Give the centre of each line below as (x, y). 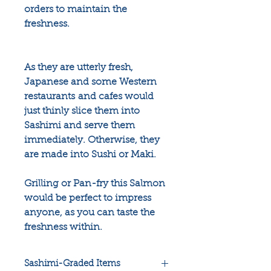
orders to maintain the (76, 10)
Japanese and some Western (90, 83)
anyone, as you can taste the (90, 213)
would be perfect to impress (88, 199)
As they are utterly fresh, (79, 68)
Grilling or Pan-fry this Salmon (95, 184)
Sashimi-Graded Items (72, 264)
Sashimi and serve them (80, 126)
